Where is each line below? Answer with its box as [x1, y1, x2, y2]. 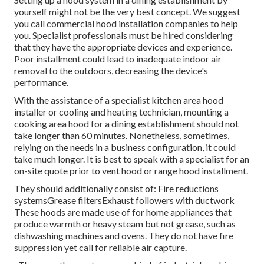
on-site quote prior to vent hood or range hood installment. [14, 165, 248, 177]
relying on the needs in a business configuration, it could [14, 141, 236, 153]
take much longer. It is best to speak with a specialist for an [14, 153, 249, 165]
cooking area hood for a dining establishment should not [14, 118, 239, 130]
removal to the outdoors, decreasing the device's [14, 65, 208, 77]
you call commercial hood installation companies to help [14, 18, 238, 29]
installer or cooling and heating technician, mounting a [14, 106, 229, 118]
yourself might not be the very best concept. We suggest [14, 6, 240, 18]
